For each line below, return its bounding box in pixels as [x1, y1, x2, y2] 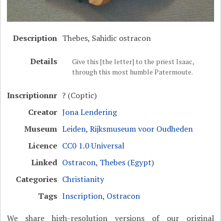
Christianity [62, 174, 105, 185]
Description [13, 33, 58, 44]
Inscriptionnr [7, 90, 58, 101]
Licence [28, 140, 58, 151]
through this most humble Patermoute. [72, 67, 193, 77]
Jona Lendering [62, 107, 117, 118]
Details [30, 56, 58, 67]
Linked [31, 157, 58, 168]
